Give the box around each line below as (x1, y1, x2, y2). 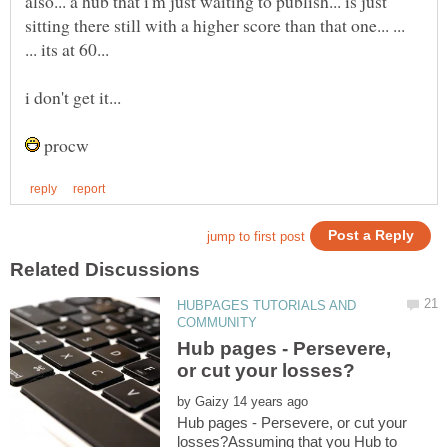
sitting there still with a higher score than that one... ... (25, 12, 405, 37)
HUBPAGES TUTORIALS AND (177, 298, 357, 314)
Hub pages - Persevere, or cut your (177, 413, 408, 431)
